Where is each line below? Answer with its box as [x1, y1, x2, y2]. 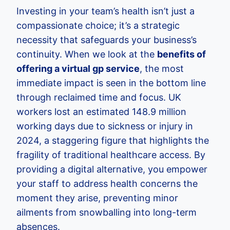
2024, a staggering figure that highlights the [16, 135, 209, 146]
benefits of [157, 49, 206, 60]
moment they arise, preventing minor [16, 193, 178, 204]
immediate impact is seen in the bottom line [16, 78, 206, 89]
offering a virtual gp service [16, 63, 140, 74]
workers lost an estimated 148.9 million [16, 106, 186, 118]
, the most [140, 63, 184, 74]
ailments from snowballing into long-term [16, 207, 197, 218]
